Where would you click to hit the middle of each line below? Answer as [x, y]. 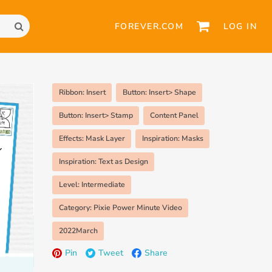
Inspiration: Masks [172, 138]
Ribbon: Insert [82, 92]
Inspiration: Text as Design [103, 161]
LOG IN [240, 26]
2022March [78, 230]
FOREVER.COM [149, 26]
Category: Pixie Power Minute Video [120, 207]
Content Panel [174, 115]
